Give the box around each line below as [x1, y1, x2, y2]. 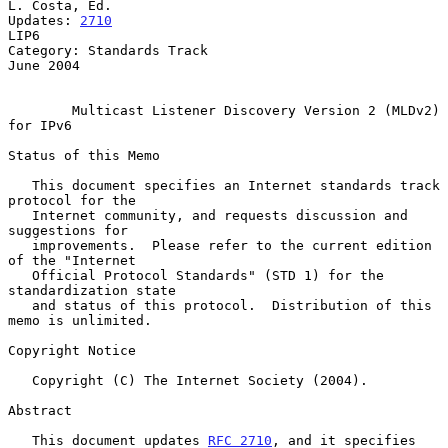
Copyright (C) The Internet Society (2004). [8, 372, 32, 388]
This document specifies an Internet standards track [8, 177, 32, 193]
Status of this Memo [8, 147, 160, 163]
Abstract [8, 402, 72, 418]
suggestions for [8, 222, 128, 238]
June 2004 [8, 57, 80, 73]
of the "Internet [8, 252, 136, 268]
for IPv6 [8, 117, 72, 133]
